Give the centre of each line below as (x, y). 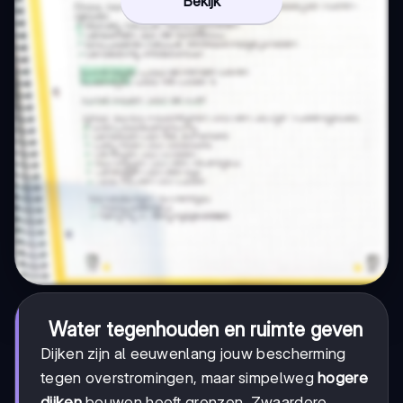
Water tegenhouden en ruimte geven (205, 329)
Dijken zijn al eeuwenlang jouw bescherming (193, 353)
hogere (343, 377)
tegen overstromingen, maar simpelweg (179, 377)
